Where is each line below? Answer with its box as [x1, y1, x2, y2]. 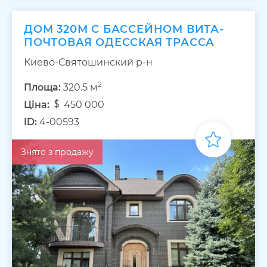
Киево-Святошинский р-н [24, 56, 153, 68]
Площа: [24, 81, 61, 93]
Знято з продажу [21, 146, 94, 157]
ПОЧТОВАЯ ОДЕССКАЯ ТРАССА [24, 35, 215, 49]
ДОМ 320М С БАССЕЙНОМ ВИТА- [24, 22, 224, 36]
